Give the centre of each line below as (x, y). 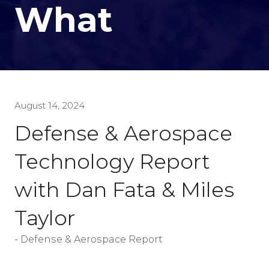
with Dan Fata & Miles (124, 189)
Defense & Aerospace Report (92, 239)
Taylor (45, 218)
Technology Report (112, 161)
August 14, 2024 (50, 105)
